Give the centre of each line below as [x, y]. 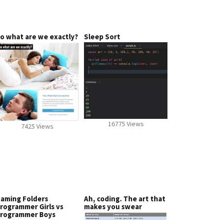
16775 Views [126, 124]
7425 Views [37, 126]
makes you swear [113, 206]
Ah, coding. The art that [125, 199]
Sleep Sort [102, 37]
